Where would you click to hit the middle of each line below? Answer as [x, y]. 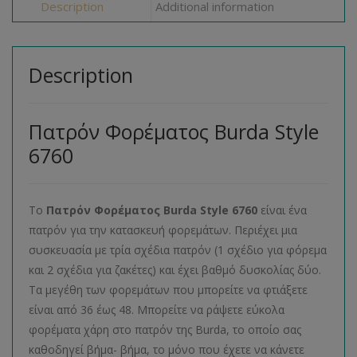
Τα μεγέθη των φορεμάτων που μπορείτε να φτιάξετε [168, 290]
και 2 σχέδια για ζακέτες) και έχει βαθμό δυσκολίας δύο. [175, 270]
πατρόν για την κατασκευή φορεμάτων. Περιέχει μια [163, 230]
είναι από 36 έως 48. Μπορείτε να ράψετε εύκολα [157, 310]
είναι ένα [282, 210]
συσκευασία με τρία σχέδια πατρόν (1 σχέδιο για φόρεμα [178, 250]
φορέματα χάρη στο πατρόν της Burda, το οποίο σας [165, 330]
